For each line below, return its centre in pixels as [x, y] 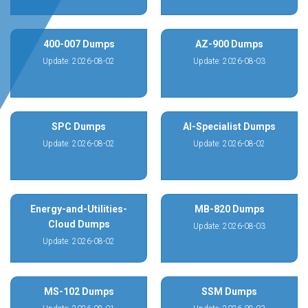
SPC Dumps [79, 126]
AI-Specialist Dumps [229, 126]
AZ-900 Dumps [229, 44]
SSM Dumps [229, 291]
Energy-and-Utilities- [79, 209]
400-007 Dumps [79, 44]
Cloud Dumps [79, 224]
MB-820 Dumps [229, 209]
